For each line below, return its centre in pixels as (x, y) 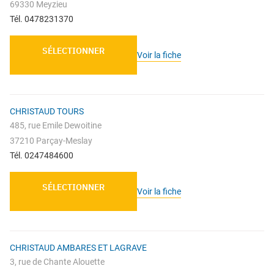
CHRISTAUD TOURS (47, 112)
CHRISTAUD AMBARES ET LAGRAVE (78, 248)
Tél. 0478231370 (42, 19)
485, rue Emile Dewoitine (56, 126)
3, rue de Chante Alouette (57, 262)
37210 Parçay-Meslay (51, 141)
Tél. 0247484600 (42, 156)
